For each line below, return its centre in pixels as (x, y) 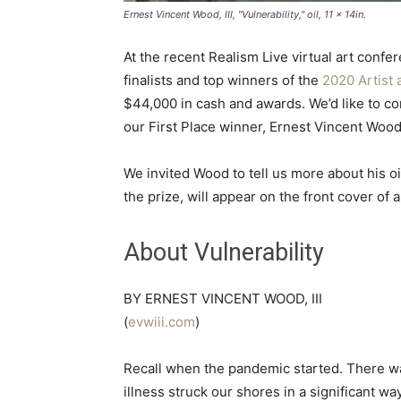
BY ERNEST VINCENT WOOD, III (223, 299)
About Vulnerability (224, 252)
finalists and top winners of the (223, 80)
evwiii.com (162, 322)
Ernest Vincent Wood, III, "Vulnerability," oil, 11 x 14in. (245, 14)
